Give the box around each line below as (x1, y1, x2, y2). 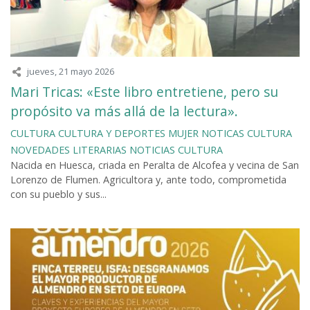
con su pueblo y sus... (10, 187, 107, 201)
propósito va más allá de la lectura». (10, 101, 238, 120)
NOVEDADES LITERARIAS (10, 143, 127, 156)
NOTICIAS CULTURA (129, 143, 223, 156)
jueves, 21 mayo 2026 (27, 64, 114, 77)
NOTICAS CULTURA (201, 126, 292, 140)
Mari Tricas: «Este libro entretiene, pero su (10, 82, 278, 101)
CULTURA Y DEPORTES (58, 126, 165, 140)
